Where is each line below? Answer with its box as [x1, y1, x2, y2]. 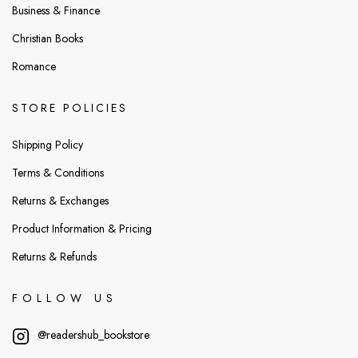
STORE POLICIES [12, 99, 128, 116]
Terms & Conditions [12, 165, 104, 181]
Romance [12, 58, 56, 74]
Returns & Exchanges [12, 193, 109, 209]
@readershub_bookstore [38, 327, 149, 344]
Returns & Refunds [12, 249, 97, 265]
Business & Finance [12, 2, 100, 18]
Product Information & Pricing [12, 221, 152, 237]
